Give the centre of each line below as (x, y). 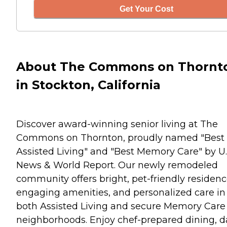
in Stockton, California (88, 85)
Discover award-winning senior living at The (117, 124)
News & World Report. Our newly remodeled (117, 165)
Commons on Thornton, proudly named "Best (120, 138)
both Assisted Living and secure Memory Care (121, 206)
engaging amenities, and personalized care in (121, 192)
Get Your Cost (146, 9)
